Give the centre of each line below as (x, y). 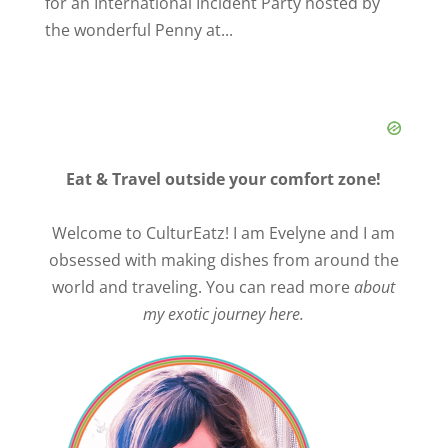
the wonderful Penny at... (138, 29)
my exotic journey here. (224, 313)
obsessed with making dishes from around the (223, 259)
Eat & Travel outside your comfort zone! (224, 178)
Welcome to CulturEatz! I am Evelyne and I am (224, 232)
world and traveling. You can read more (203, 286)
